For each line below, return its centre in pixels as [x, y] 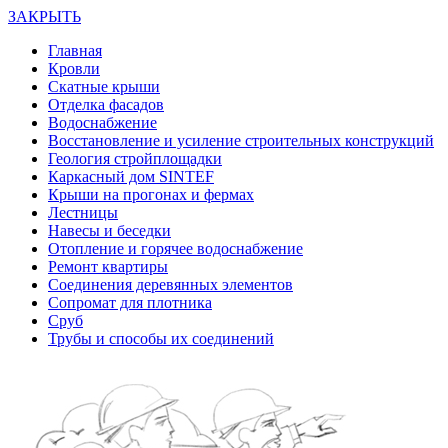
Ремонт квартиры [108, 266]
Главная [75, 50]
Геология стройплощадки [135, 158]
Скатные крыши [104, 86]
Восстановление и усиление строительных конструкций [241, 140]
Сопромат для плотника [130, 302]
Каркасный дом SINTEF [131, 176]
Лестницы [83, 212]
